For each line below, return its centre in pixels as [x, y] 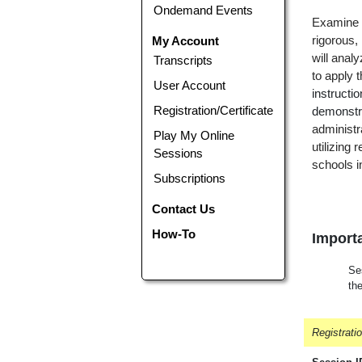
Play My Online [194, 135]
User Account [190, 85]
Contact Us [184, 208]
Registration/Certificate [214, 110]
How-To [174, 234]
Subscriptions [190, 178]
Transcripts [183, 60]
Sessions [179, 153]
